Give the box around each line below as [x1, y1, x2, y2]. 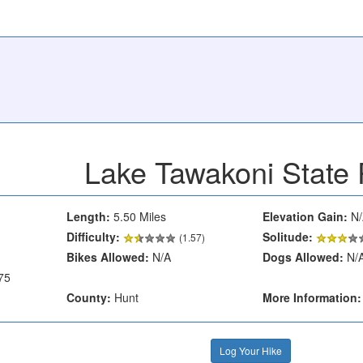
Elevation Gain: [263, 207, 348, 224]
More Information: [263, 288, 361, 305]
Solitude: [263, 228, 313, 245]
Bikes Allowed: [66, 248, 149, 265]
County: [66, 288, 111, 305]
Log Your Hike [219, 343, 282, 357]
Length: [66, 207, 110, 224]
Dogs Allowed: [263, 248, 344, 265]
